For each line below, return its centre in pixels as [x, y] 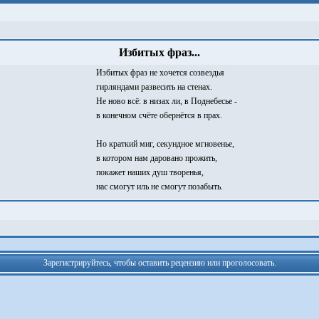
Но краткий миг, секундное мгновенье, [165, 144]
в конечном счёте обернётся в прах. [159, 115]
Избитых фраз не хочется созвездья [160, 73]
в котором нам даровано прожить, [157, 158]
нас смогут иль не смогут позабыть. [159, 187]
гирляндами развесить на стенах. [154, 87]
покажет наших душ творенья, [150, 172]
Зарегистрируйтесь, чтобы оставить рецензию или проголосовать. [159, 263]
